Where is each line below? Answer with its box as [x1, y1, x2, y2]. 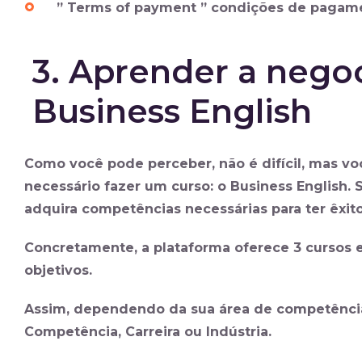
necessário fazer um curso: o [24, 179, 230, 194]
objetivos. [24, 263, 92, 278]
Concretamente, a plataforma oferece [24, 240, 293, 255]
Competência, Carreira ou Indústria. [24, 324, 271, 339]
